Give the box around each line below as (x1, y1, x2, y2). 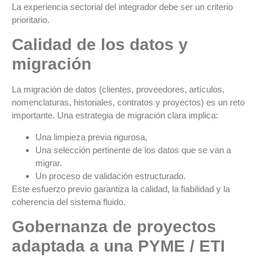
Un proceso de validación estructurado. (35, 170, 186, 181)
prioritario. (12, 14, 49, 25)
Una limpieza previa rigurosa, (35, 131, 147, 142)
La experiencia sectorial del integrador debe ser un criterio (12, 1, 233, 12)
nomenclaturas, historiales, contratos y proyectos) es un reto (12, 97, 245, 108)
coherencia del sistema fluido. (12, 196, 126, 207)
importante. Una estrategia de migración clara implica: (12, 110, 218, 121)
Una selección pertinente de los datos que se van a (35, 144, 231, 155)
